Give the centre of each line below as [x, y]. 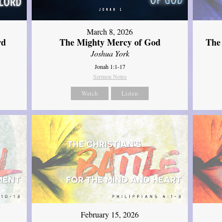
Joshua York [110, 54]
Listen [130, 93]
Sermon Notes [110, 77]
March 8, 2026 [110, 32]
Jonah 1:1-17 [110, 67]
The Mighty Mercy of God [110, 42]
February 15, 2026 [110, 214]
